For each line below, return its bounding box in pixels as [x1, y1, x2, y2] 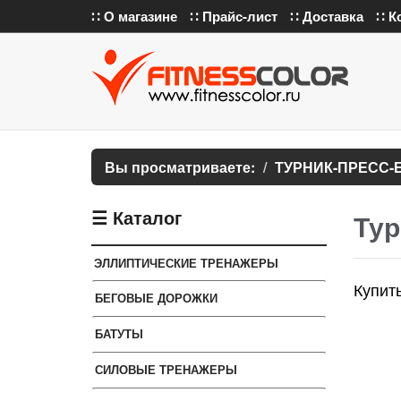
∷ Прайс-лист [190, 6, 277, 26]
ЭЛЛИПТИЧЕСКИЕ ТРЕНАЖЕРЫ [94, 254, 278, 271]
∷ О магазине [91, 6, 177, 26]
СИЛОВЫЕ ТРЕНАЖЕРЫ [95, 361, 237, 378]
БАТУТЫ [95, 325, 143, 342]
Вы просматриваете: [105, 157, 255, 177]
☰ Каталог [91, 204, 182, 230]
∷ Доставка [290, 6, 363, 26]
